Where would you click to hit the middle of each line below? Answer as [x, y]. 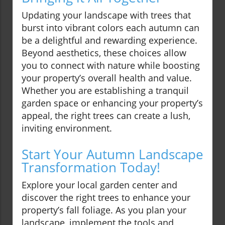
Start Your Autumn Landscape [113, 154]
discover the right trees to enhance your [106, 198]
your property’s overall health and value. [107, 78]
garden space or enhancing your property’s [112, 103]
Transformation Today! [91, 167]
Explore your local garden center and [99, 185]
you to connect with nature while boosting [111, 66]
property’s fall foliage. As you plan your [104, 210]
